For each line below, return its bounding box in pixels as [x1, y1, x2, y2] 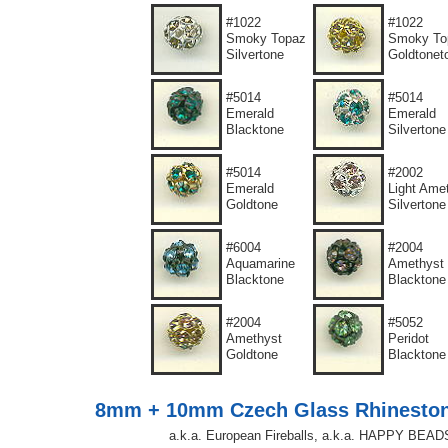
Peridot [388, 331, 429, 346]
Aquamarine [226, 256, 295, 271]
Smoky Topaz [226, 31, 306, 46]
